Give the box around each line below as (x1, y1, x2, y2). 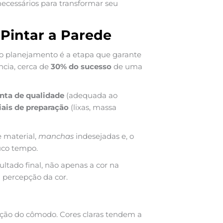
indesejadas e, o (74, 131, 134, 141)
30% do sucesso (51, 61, 111, 71)
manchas (38, 131, 74, 141)
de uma (111, 61, 142, 71)
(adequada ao (64, 90, 117, 100)
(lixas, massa (69, 102, 116, 112)
